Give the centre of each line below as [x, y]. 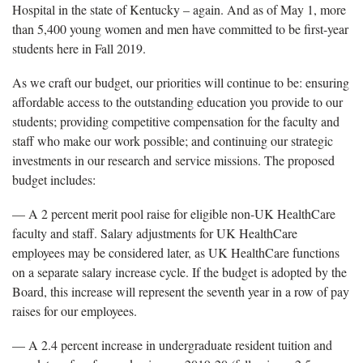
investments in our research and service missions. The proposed [173, 160]
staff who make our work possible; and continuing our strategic [173, 140]
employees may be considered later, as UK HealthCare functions [176, 252]
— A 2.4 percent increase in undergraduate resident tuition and [172, 344]
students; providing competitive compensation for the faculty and [176, 121]
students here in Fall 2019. [79, 48]
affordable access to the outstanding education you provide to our [177, 101]
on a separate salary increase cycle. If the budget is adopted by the [179, 271]
